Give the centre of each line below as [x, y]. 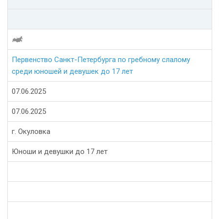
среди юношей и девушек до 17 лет [72, 72]
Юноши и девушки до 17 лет [60, 152]
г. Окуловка [31, 132]
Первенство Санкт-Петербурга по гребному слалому [101, 60]
